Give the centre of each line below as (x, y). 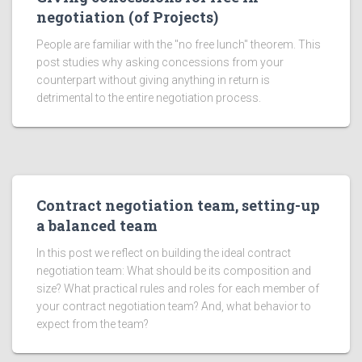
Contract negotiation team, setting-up (178, 205)
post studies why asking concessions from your (160, 62)
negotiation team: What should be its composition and (174, 271)
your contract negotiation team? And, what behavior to (174, 306)
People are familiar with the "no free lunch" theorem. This (179, 44)
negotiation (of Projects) (127, 17)
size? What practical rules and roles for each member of (178, 288)
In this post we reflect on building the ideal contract (164, 253)
